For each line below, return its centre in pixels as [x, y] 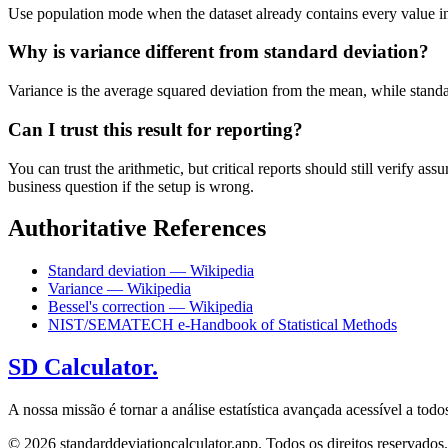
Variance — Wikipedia [119, 289]
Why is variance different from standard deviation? [218, 52]
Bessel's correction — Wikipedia [150, 307]
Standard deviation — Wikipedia [151, 271]
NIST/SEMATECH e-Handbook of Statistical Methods [222, 325]
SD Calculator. [83, 367]
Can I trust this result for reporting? [155, 129]
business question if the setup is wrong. [131, 186]
